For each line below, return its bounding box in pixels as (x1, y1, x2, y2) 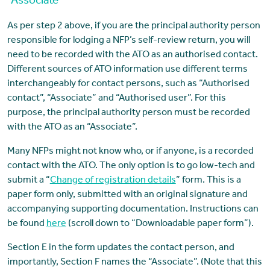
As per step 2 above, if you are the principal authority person (7, 22, 260, 32)
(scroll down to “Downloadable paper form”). (66, 219, 254, 230)
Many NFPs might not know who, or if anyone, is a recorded (7, 147, 254, 157)
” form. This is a (175, 176, 241, 186)
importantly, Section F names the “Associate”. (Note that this (7, 258, 262, 268)
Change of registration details (49, 176, 176, 186)
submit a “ (7, 176, 50, 186)
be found (7, 219, 46, 230)
